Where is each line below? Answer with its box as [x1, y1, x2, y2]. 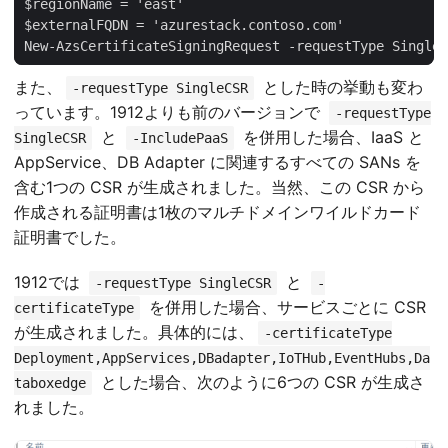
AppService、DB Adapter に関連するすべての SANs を [14, 151, 421, 172]
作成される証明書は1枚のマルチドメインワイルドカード [14, 201, 421, 222]
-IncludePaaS [132, 129, 228, 146]
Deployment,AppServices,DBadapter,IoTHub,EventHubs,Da [14, 349, 430, 366]
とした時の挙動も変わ [258, 76, 423, 97]
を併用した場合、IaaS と [238, 126, 424, 147]
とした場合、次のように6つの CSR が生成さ [96, 371, 425, 392]
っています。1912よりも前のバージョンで [14, 101, 325, 122]
